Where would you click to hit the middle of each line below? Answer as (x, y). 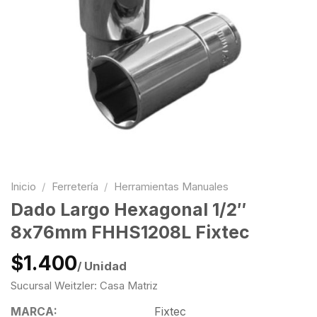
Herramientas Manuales (171, 187)
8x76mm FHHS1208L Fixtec (130, 232)
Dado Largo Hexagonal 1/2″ (128, 210)
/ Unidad (102, 266)
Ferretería (75, 187)
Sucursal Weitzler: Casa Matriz (84, 286)
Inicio (23, 187)
